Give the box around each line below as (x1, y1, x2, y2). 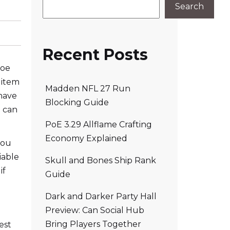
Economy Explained (45, 133, 127, 143)
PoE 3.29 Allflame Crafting (45, 119, 152, 129)
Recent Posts (43, 45, 148, 64)
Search (175, 2, 204, 11)
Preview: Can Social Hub (45, 205, 144, 215)
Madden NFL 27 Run (45, 83, 130, 93)
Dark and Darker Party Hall (45, 191, 157, 201)
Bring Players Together (45, 219, 141, 229)
